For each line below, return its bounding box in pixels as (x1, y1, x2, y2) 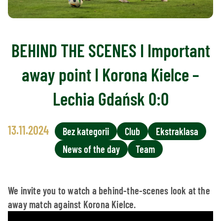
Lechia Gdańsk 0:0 (52, 88, 169, 110)
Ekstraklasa (156, 125, 198, 138)
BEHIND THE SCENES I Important (11, 39, 210, 61)
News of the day (63, 143, 120, 155)
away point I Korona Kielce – (22, 64, 199, 85)
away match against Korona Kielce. (8, 198, 136, 211)
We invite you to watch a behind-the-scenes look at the (8, 184, 210, 197)
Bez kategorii (63, 125, 109, 138)
